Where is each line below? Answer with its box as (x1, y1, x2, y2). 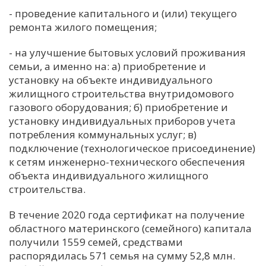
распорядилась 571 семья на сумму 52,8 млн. (9, 249, 235, 262)
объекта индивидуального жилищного (9, 169, 208, 182)
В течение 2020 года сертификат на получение (9, 208, 245, 221)
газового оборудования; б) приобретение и (9, 100, 228, 114)
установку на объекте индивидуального (9, 73, 213, 87)
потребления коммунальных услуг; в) (9, 128, 197, 141)
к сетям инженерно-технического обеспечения (9, 155, 245, 169)
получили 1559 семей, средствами (9, 235, 183, 249)
